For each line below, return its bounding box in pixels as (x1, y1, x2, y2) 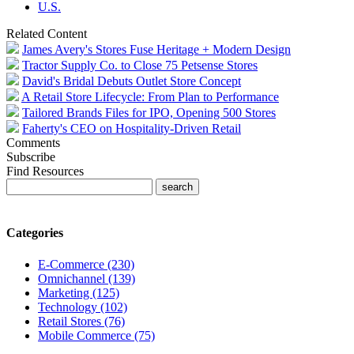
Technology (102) (38, 299, 127, 314)
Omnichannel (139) (38, 271, 135, 285)
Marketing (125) (38, 285, 119, 299)
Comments (6, 136, 60, 150)
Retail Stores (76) (38, 314, 125, 328)
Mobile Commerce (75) (38, 328, 155, 342)
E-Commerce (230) (38, 257, 134, 271)
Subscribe (6, 150, 55, 164)
